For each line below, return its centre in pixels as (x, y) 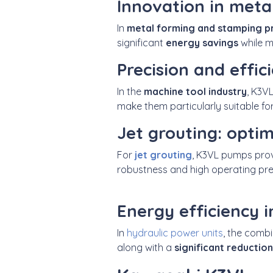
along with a (146, 247)
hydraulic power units (175, 232)
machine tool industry (195, 91)
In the (130, 91)
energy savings (202, 42)
